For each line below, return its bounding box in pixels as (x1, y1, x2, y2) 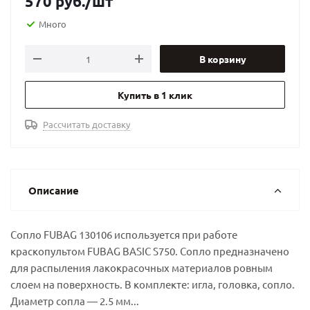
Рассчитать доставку (43, 118, 130, 130)
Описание (28, 183, 79, 197)
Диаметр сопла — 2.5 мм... (10, 294, 139, 307)
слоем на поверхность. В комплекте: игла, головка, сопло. (10, 277, 295, 291)
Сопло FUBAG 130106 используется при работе (10, 228, 237, 241)
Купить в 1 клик (118, 89, 192, 101)
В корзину (199, 53, 246, 65)
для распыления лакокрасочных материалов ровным (10, 261, 273, 274)
